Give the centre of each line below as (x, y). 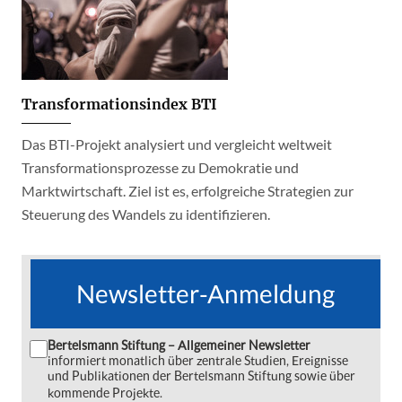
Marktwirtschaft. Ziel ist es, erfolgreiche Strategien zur (188, 191)
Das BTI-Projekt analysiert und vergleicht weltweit (177, 144)
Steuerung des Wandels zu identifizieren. (146, 214)
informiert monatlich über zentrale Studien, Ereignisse (198, 361)
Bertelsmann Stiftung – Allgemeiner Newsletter (179, 345)
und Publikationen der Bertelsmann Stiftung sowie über (201, 376)
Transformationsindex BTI (119, 105)
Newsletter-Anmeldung (205, 294)
